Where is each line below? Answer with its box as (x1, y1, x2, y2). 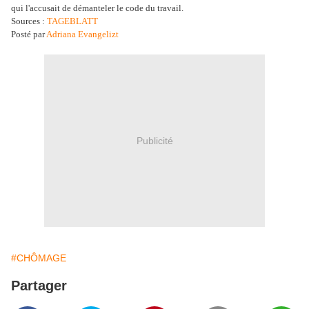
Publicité (136, 134, 173, 146)
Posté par (11, 29, 45, 40)
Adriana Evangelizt (45, 29, 119, 40)
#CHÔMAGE (11, 252, 66, 264)
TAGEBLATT (47, 16, 98, 27)
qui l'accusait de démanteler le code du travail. (11, 3, 183, 14)
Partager (11, 278, 67, 294)
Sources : (11, 16, 47, 27)
